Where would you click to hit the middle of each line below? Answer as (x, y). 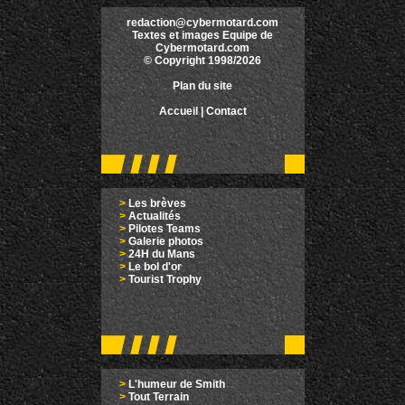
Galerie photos (165, 242)
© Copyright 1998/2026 (202, 61)
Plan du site (202, 86)
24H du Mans (161, 254)
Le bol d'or (155, 267)
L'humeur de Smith (176, 385)
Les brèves (157, 204)
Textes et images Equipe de (202, 36)
